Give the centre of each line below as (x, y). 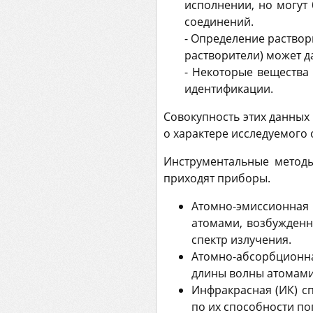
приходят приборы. (217, 178)
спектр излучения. (241, 239)
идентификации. (229, 88)
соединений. (219, 21)
